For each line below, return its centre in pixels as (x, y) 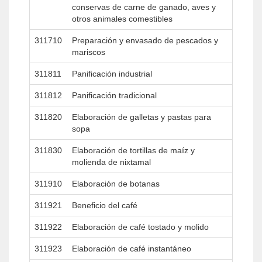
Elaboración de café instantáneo (132, 249)
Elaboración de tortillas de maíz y (133, 150)
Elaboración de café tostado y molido (140, 227)
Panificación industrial (112, 74)
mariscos (89, 52)
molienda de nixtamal (111, 162)
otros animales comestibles (122, 19)
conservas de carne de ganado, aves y (144, 7)
